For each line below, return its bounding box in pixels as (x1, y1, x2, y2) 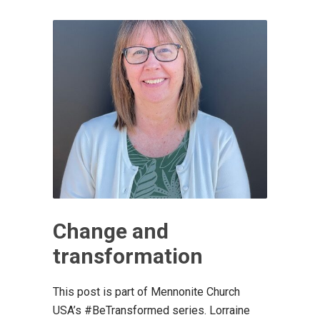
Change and (53, 218, 169, 244)
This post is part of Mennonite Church (53, 284, 240, 299)
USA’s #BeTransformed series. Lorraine (53, 303, 250, 317)
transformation (53, 243, 203, 269)
